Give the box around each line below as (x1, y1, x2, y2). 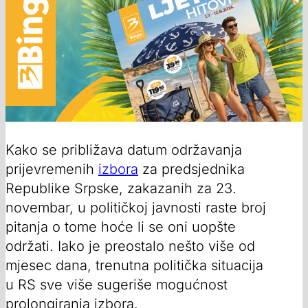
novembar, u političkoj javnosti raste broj (5, 199, 266, 216)
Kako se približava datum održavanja (5, 141, 242, 158)
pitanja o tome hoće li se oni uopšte (5, 218, 236, 235)
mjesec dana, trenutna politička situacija (5, 256, 263, 274)
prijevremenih (5, 160, 98, 177)
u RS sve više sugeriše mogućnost (5, 276, 228, 293)
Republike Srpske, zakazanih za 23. (5, 179, 236, 197)
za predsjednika (138, 160, 245, 177)
